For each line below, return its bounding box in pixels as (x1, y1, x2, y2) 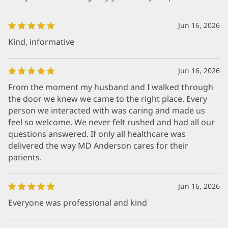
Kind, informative (8, 36, 74, 47)
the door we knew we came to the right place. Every (8, 93, 207, 104)
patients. (8, 152, 42, 163)
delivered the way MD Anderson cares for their (8, 140, 188, 151)
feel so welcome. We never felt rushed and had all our (8, 117, 215, 128)
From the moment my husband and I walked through (8, 81, 213, 93)
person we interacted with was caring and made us (8, 105, 205, 116)
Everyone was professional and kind (8, 197, 147, 208)
